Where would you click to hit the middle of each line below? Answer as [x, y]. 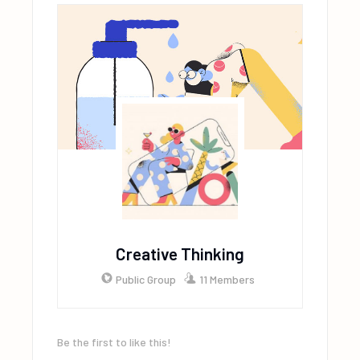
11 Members [227, 279]
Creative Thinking [180, 253]
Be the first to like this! [115, 342]
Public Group [145, 279]
